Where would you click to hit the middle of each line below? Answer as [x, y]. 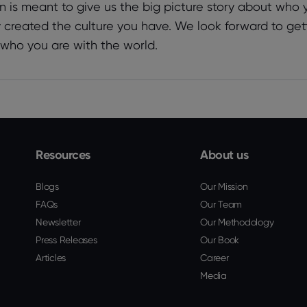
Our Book [220, 240]
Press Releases [66, 240]
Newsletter [58, 222]
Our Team [221, 204]
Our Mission [224, 186]
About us [224, 155]
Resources [63, 155]
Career [214, 258]
